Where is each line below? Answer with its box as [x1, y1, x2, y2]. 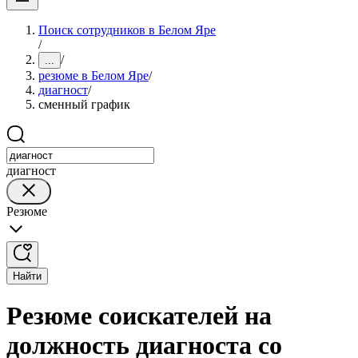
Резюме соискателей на [6, 301, 272, 331]
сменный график [38, 97, 130, 111]
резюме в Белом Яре [38, 69, 149, 82]
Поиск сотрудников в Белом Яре [38, 23, 216, 37]
